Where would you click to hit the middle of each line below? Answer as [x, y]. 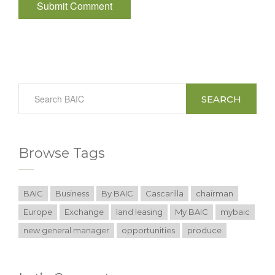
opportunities [148, 230]
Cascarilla [165, 193]
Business [72, 193]
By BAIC [117, 193]
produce [204, 230]
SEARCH [221, 99]
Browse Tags [62, 153]
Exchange [84, 212]
